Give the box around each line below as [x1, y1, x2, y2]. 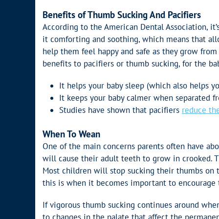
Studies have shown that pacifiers [59, 105, 182, 116]
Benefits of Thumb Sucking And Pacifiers [43, 8, 201, 21]
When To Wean [43, 128, 100, 140]
